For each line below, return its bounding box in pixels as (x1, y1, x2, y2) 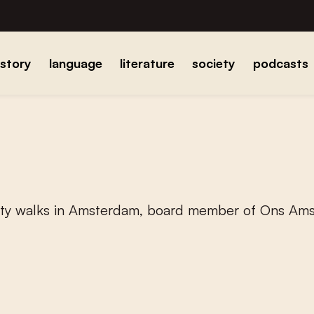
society (191, 55, 235, 71)
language (48, 55, 102, 71)
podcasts (252, 55, 308, 71)
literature (119, 55, 175, 71)
